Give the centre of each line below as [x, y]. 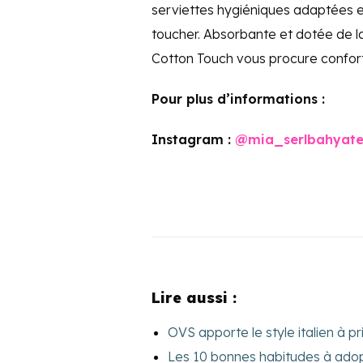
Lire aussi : [194, 298]
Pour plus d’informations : [240, 99]
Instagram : [193, 140]
